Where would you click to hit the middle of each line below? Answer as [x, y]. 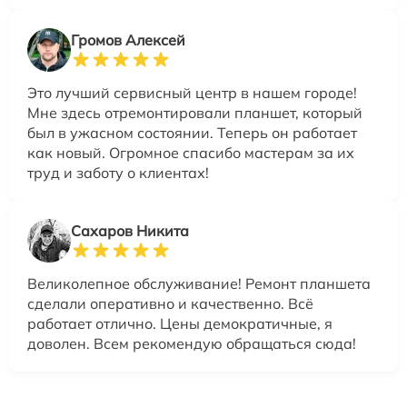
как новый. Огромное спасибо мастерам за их [191, 153]
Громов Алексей [128, 40]
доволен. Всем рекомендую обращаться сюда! [192, 344]
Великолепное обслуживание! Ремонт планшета [199, 284]
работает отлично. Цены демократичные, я [180, 324]
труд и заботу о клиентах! [118, 173]
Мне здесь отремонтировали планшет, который [195, 113]
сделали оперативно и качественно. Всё [170, 304]
